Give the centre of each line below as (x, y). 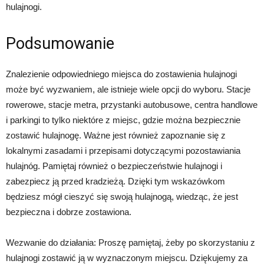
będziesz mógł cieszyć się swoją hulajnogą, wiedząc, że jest (122, 197)
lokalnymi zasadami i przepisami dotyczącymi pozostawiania (123, 151)
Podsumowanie (60, 44)
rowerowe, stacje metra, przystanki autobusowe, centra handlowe (132, 105)
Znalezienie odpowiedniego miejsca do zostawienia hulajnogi (121, 74)
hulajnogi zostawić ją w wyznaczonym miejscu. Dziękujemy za (127, 258)
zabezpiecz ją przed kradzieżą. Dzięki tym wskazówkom (115, 181)
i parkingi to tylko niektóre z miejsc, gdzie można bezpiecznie (123, 120)
